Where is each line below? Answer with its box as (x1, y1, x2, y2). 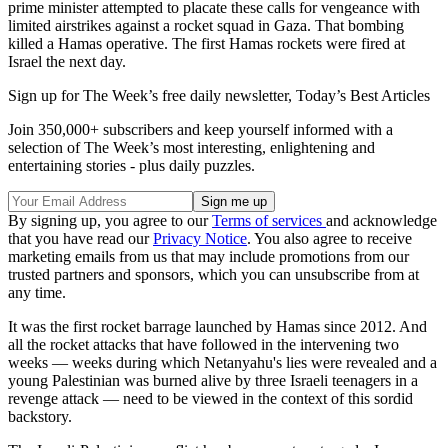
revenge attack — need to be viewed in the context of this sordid (8, 390, 413, 408)
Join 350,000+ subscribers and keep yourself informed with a (8, 121, 393, 139)
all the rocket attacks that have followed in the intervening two (8, 336, 399, 354)
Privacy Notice (153, 230, 247, 248)
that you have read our (8, 230, 153, 248)
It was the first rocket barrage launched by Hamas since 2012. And (8, 318, 427, 336)
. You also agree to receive (247, 230, 412, 248)
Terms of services (212, 212, 326, 230)
